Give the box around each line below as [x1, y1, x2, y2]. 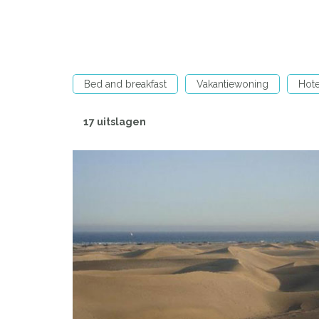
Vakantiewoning [197, 78, 268, 90]
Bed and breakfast [84, 78, 167, 90]
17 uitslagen [83, 116, 146, 127]
